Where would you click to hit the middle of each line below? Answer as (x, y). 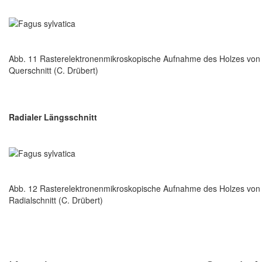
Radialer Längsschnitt (53, 117)
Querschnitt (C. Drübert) (54, 70)
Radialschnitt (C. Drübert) (56, 200)
